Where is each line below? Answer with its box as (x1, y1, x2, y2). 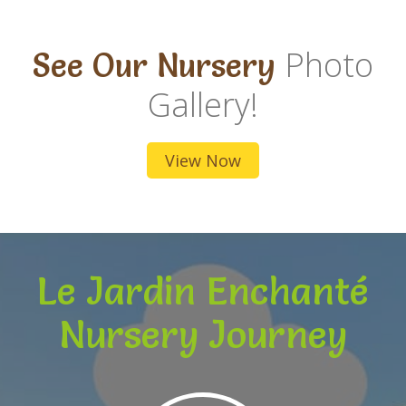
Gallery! (148, 82, 258, 127)
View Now (165, 150, 241, 171)
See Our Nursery (33, 45, 285, 85)
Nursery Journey (59, 311, 347, 358)
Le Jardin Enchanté (37, 267, 369, 314)
